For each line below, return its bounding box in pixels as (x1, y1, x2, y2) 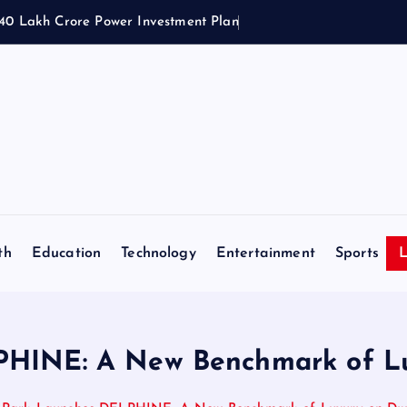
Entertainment (215, 245, 315, 261)
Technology (121, 245, 196, 261)
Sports (334, 245, 379, 261)
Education (31, 245, 102, 261)
